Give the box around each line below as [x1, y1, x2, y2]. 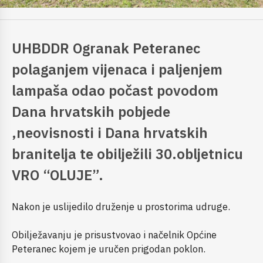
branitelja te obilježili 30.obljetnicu [12, 144, 243, 163]
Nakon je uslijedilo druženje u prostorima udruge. [12, 200, 230, 213]
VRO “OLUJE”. [12, 165, 103, 184]
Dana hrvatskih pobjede [12, 102, 170, 121]
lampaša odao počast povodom [12, 80, 218, 100]
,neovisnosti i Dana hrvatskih [12, 123, 208, 142]
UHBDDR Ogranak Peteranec [12, 38, 200, 58]
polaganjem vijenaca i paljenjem [12, 59, 222, 79]
